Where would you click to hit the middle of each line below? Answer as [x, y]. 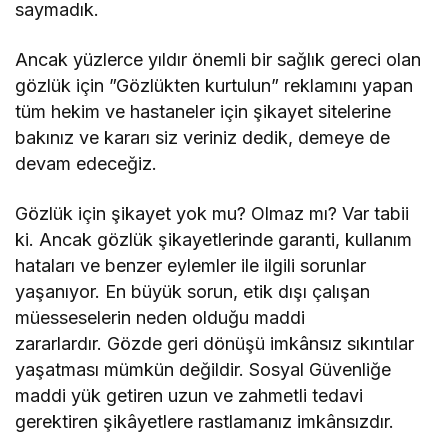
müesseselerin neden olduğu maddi [160, 317]
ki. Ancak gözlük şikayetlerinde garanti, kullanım [214, 239]
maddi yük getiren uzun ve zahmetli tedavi [189, 395]
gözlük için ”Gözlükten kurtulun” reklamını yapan [214, 85]
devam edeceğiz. [86, 163]
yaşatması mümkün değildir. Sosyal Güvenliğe [203, 369]
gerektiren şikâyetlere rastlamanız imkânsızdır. [210, 421]
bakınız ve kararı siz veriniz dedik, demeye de [203, 137]
